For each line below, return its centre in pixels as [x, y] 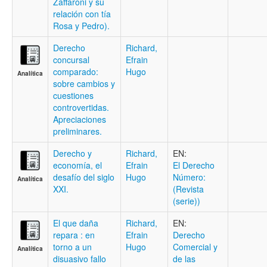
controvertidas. [81, 107]
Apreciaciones [80, 119]
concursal [71, 60]
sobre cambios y [84, 83]
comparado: [76, 72]
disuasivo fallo [80, 259]
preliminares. [77, 131]
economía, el [77, 165]
